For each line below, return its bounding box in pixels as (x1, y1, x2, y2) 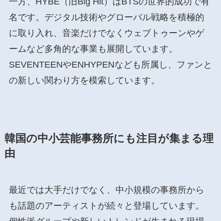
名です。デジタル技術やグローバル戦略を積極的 (8, 12, 204, 23)
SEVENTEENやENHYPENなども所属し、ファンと (8, 60, 212, 70)
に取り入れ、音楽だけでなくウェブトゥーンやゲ (8, 28, 204, 38)
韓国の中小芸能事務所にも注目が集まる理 (4, 132, 214, 145)
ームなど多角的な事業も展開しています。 (8, 44, 178, 54)
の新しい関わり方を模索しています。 (8, 75, 160, 86)
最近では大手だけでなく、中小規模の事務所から (8, 184, 204, 195)
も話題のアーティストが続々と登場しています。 (8, 200, 204, 211)
